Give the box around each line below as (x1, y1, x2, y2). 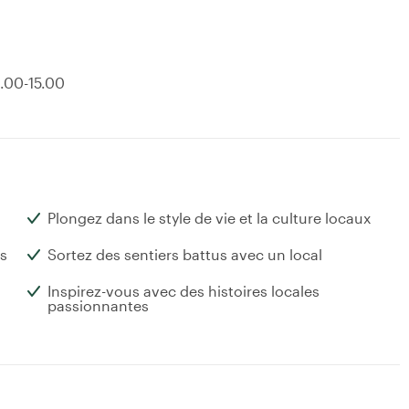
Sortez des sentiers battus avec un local (47, 246, 322, 264)
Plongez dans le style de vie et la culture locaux (47, 209, 371, 227)
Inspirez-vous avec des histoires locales (47, 282, 320, 300)
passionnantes (47, 297, 149, 315)
